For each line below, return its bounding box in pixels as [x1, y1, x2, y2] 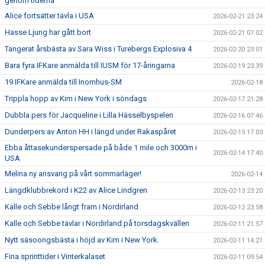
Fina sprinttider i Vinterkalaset [5, 252, 105, 261]
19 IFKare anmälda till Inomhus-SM [5, 77, 122, 86]
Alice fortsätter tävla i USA [5, 11, 94, 20]
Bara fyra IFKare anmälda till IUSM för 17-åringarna [5, 61, 175, 70]
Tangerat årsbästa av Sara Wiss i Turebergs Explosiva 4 [5, 44, 192, 53]
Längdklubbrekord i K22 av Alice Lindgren [5, 186, 147, 195]
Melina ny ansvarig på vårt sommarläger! [5, 169, 141, 178]
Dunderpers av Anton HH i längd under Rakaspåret [5, 127, 176, 136]
